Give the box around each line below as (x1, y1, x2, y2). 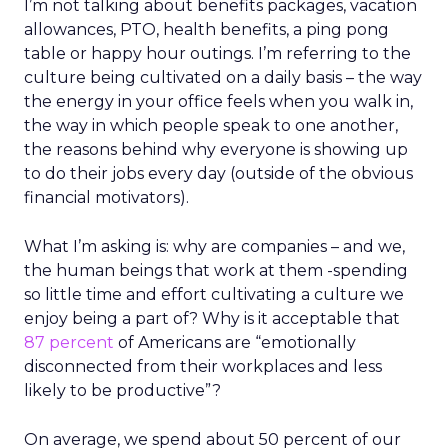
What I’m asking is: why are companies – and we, (24, 237, 405, 256)
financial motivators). (24, 188, 189, 207)
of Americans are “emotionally (114, 333, 356, 352)
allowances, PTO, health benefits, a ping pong (24, 20, 389, 39)
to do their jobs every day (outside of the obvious (24, 164, 413, 183)
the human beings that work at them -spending (24, 261, 408, 280)
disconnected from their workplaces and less (24, 357, 382, 376)
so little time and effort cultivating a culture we (24, 285, 404, 304)
